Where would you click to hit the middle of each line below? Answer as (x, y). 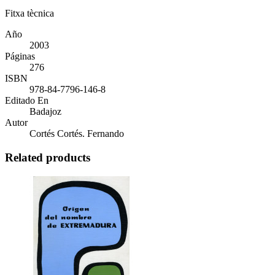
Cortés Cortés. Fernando (77, 134)
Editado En (27, 101)
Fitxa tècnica (29, 14)
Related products (48, 158)
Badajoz (45, 112)
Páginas (20, 56)
